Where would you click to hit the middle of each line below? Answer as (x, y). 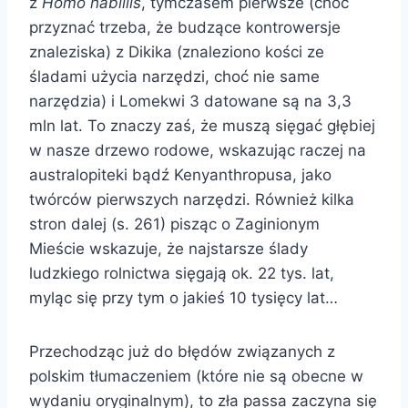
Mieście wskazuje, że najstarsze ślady (168, 248)
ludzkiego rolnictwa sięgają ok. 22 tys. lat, (182, 273)
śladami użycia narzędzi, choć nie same (174, 76)
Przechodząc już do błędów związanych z (182, 351)
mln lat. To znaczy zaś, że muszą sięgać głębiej (202, 125)
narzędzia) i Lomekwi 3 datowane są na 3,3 (190, 101)
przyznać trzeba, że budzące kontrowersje (185, 27)
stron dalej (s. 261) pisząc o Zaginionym (174, 224)
